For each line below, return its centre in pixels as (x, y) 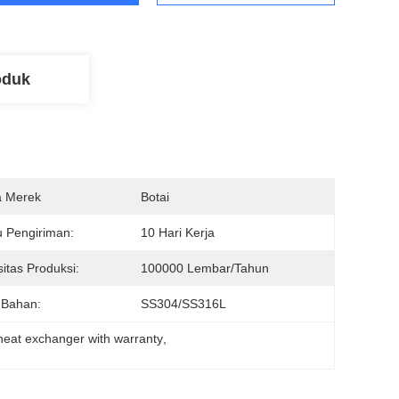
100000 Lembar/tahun (205, 268)
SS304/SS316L (183, 304)
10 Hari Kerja (178, 232)
